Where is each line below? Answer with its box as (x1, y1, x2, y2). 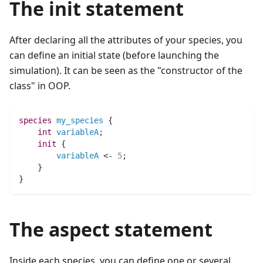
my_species (56, 115, 103, 125)
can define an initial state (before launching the (9, 48, 219, 62)
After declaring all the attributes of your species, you (9, 33, 242, 46)
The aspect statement (9, 216, 213, 242)
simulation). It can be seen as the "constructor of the (9, 63, 242, 77)
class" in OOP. (9, 79, 70, 92)
